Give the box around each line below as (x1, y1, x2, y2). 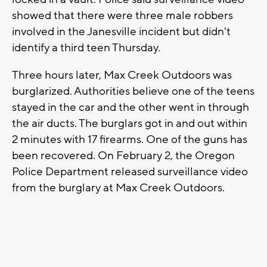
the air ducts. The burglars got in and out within (12, 116, 247, 131)
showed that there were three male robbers (12, 8, 233, 23)
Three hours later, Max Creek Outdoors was (12, 68, 232, 83)
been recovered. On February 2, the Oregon (12, 148, 235, 163)
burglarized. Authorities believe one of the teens (12, 84, 254, 99)
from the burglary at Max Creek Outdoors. (12, 181, 227, 195)
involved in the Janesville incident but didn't (12, 24, 231, 39)
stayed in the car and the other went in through (12, 100, 249, 115)
